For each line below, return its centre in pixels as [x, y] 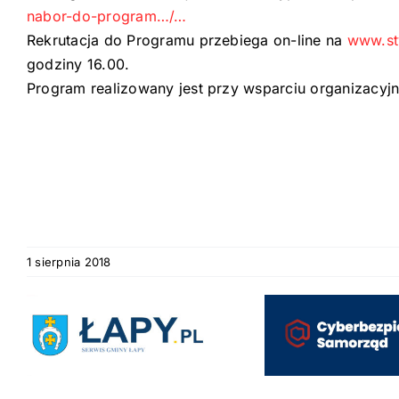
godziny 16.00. [78, 64]
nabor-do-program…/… [107, 16]
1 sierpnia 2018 [69, 261]
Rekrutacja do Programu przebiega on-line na [187, 40]
